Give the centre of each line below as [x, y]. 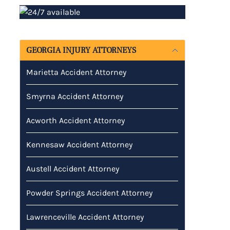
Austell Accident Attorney [73, 168]
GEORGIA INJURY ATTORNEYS [81, 50]
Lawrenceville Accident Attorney [85, 217]
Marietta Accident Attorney [76, 72]
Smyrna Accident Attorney [75, 96]
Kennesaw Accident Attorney [80, 144]
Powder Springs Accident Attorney [90, 193]
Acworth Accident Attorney [76, 120]
